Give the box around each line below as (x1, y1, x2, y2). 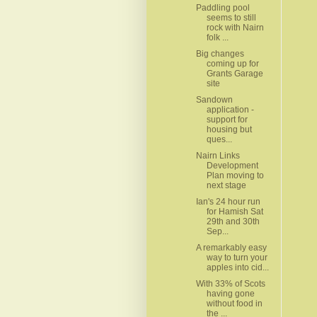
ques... (206, 134, 232, 144)
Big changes (195, 48, 244, 59)
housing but (206, 124, 252, 134)
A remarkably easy (195, 242, 267, 253)
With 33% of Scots (195, 278, 265, 289)
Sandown (195, 94, 233, 105)
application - (206, 104, 254, 115)
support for (206, 114, 248, 125)
